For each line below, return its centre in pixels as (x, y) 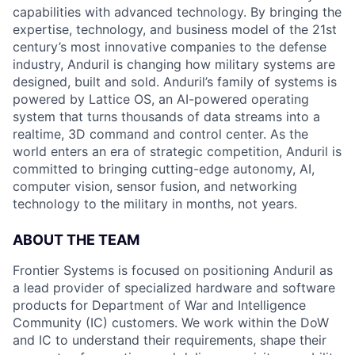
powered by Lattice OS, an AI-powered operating (161, 99)
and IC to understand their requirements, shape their (170, 340)
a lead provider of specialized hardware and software (174, 288)
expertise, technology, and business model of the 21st (175, 29)
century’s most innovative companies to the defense (170, 47)
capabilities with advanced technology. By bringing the (177, 12)
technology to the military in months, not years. (155, 204)
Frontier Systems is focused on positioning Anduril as (173, 270)
